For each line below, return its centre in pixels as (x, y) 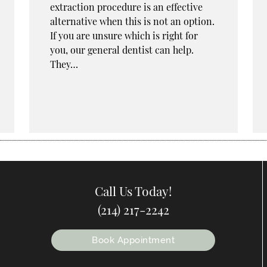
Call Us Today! (133, 190)
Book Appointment (133, 240)
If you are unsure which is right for (124, 36)
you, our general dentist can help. (122, 50)
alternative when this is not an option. (132, 21)
